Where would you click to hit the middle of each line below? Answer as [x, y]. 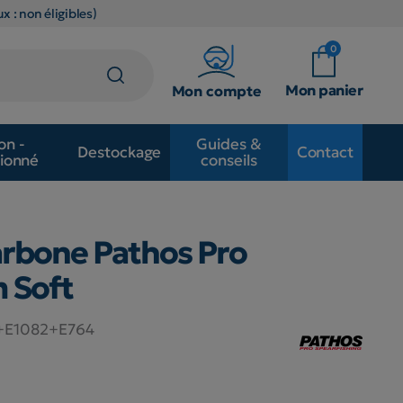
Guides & [229, 144]
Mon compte [217, 90]
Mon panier [324, 90]
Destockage [120, 152]
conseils [229, 161]
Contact [325, 152]
